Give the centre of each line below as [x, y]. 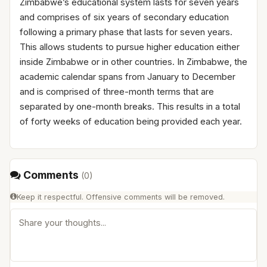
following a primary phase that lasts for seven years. [126, 32]
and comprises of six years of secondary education [124, 17]
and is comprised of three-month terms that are [117, 91]
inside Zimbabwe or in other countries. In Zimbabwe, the [133, 62]
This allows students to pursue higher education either [130, 47]
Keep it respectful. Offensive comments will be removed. [121, 197]
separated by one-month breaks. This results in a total [130, 106]
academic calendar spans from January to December [128, 77]
